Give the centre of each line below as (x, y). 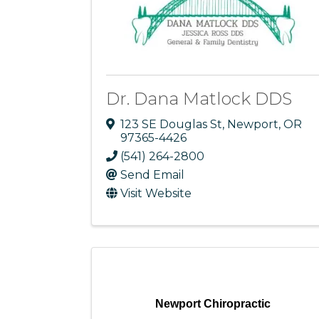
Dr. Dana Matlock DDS (199, 98)
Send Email (152, 174)
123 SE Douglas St (171, 124)
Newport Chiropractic (213, 303)
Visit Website (156, 193)
